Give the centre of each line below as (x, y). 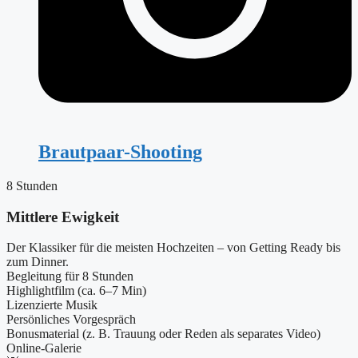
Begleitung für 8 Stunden (70, 276)
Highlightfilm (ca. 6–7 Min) (76, 291)
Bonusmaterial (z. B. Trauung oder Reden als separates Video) (163, 334)
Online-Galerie (44, 348)
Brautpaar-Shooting (120, 152)
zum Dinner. (38, 262)
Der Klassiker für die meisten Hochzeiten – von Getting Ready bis (173, 248)
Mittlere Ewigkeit (63, 217)
